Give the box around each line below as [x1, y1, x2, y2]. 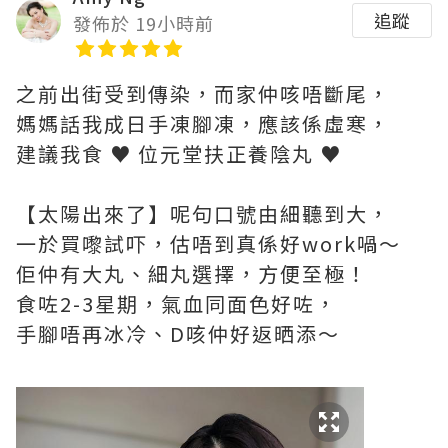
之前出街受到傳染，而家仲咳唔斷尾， [16, 78, 390, 108]
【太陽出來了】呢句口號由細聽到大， [16, 198, 390, 228]
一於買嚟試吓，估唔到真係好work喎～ [16, 228, 401, 258]
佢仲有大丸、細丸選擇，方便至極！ [16, 258, 368, 288]
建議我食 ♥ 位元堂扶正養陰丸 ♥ [16, 138, 342, 168]
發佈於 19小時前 [73, 9, 214, 36]
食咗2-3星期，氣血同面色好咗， [16, 288, 337, 318]
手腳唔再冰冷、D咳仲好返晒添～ [16, 318, 340, 348]
